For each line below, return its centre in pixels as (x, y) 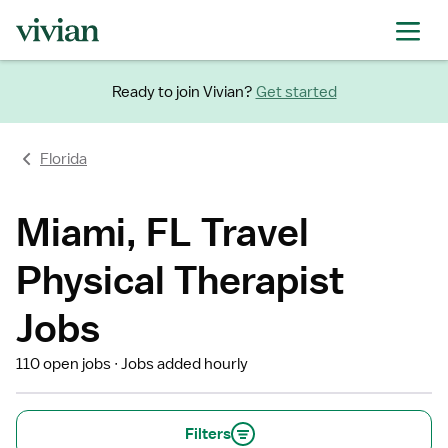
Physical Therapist (180, 279)
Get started (296, 91)
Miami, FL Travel (162, 231)
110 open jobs (63, 364)
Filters (208, 434)
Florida (63, 159)
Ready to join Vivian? (182, 91)
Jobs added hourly (185, 364)
